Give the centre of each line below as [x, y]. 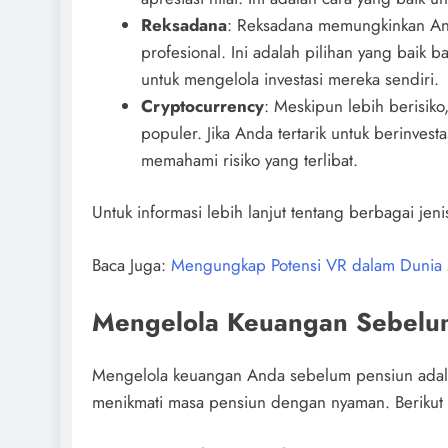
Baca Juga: [131, 264]
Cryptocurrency [202, 105]
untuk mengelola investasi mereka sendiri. [289, 78]
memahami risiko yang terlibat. [249, 159]
